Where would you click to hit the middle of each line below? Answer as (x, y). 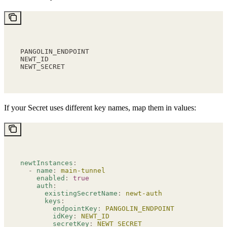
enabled (43, 178)
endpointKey (59, 208)
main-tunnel (81, 170)
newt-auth (142, 193)
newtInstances (47, 163)
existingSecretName (69, 193)
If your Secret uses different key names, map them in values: (100, 107)
